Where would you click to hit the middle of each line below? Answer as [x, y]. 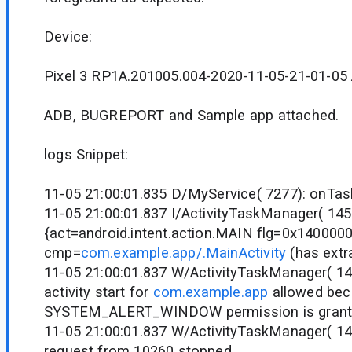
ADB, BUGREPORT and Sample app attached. [192, 115]
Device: [68, 37]
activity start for [99, 292]
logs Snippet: [86, 155]
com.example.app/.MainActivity [183, 253]
